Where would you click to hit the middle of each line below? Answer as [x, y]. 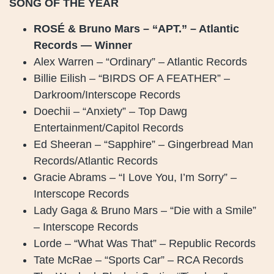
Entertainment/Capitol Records [109, 128]
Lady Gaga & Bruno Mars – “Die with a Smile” [145, 210]
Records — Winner [83, 45]
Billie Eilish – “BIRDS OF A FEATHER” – [132, 78]
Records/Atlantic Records [96, 161]
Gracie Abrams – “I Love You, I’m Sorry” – [135, 177]
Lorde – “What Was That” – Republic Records [145, 243]
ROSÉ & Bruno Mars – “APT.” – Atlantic [136, 28]
